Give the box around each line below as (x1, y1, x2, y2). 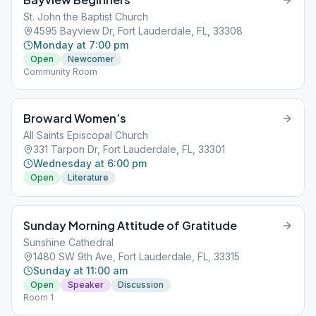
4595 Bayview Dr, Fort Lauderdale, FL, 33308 (33, 25, 243, 37)
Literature (68, 172, 109, 183)
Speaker (68, 279, 104, 290)
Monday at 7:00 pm (33, 39, 128, 51)
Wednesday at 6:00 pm (33, 157, 147, 169)
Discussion (118, 279, 164, 290)
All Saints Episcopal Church (23, 129, 148, 141)
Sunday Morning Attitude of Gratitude (23, 218, 237, 233)
